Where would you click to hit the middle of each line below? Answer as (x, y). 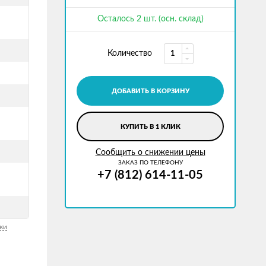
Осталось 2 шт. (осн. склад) (150, 19)
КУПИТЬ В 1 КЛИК (150, 127)
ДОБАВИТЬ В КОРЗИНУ (150, 91)
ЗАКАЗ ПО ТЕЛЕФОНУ (150, 163)
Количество (129, 53)
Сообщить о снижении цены (150, 153)
